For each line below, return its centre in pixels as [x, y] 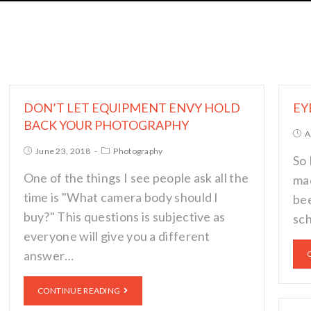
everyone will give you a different [117, 236]
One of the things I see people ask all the [136, 178]
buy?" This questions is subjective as [124, 217]
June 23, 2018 [62, 151]
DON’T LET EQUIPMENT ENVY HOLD [132, 108]
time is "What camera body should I [121, 197]
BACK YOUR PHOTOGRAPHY [106, 125]
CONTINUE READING [79, 291]
